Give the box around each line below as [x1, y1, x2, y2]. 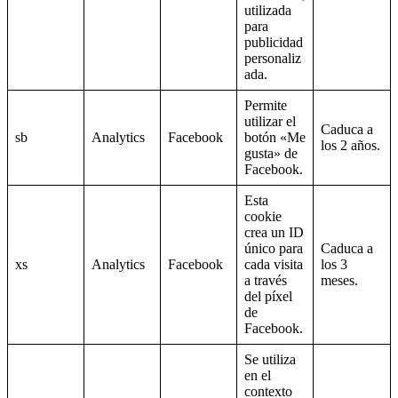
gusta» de [244, 146, 298, 162]
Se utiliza [244, 352, 296, 368]
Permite [244, 98, 287, 114]
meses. [321, 273, 358, 289]
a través [244, 273, 287, 289]
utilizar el [244, 114, 296, 130]
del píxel [244, 289, 292, 305]
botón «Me [244, 130, 306, 146]
